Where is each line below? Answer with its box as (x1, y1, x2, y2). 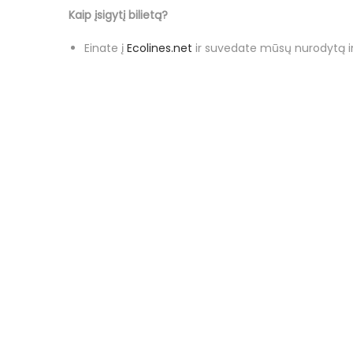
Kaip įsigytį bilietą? (69, 7, 168, 23)
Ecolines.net (127, 40, 192, 56)
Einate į (84, 40, 127, 56)
